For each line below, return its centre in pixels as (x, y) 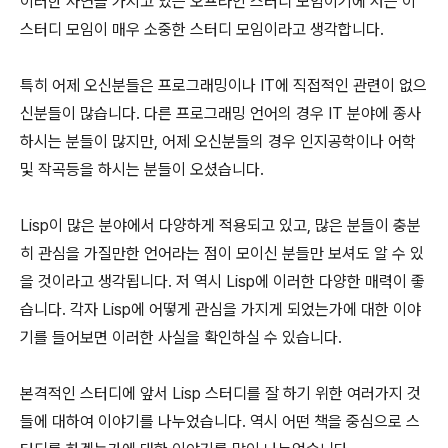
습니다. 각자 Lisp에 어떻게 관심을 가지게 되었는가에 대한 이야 (220, 309)
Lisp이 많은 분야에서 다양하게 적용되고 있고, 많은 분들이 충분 (220, 225)
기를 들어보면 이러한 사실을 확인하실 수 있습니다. (181, 337)
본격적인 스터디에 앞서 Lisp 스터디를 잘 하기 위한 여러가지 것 (220, 393)
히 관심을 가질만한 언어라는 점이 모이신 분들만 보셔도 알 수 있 (222, 253)
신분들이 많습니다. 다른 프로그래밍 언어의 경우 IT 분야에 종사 (220, 113)
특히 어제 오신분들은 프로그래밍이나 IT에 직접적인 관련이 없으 (223, 85)
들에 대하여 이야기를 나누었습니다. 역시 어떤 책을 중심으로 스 (220, 421)
